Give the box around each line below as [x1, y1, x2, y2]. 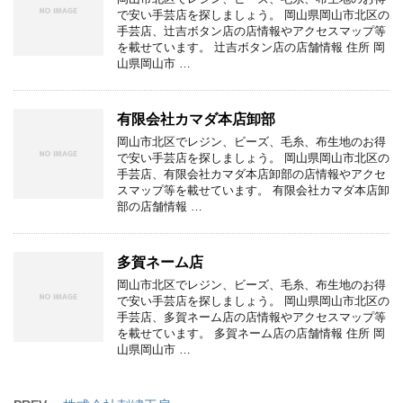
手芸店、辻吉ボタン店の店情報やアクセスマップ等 [117, 23, 386, 38]
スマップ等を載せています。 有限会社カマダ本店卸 [117, 183, 390, 197]
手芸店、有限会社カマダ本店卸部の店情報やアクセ [117, 166, 386, 181]
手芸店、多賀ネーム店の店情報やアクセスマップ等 [117, 309, 386, 324]
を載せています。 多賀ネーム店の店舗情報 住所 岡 [117, 326, 385, 340]
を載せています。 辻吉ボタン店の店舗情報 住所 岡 [117, 40, 385, 54]
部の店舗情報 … [117, 199, 202, 213]
